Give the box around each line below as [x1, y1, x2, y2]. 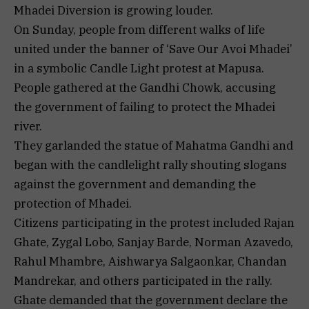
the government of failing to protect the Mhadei [14, 99, 275, 115]
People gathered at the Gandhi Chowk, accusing [14, 80, 276, 96]
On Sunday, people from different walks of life [14, 22, 265, 38]
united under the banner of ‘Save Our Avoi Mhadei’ [14, 41, 292, 57]
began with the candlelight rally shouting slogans [14, 157, 287, 173]
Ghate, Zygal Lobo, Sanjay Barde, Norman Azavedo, [14, 235, 293, 250]
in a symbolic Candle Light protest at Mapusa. [14, 61, 264, 77]
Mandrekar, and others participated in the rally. [14, 273, 272, 289]
